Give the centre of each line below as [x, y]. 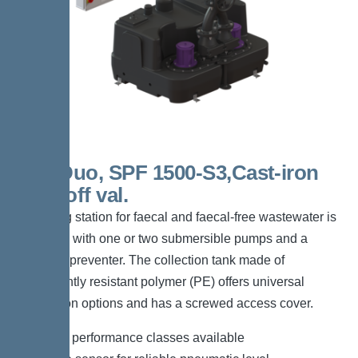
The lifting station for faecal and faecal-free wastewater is [176, 217]
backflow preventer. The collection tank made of [150, 261]
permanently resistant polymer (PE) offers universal [160, 282]
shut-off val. [72, 195]
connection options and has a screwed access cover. [165, 304]
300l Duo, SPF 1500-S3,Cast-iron [167, 173]
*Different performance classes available [130, 338]
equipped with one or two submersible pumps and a [162, 239]
